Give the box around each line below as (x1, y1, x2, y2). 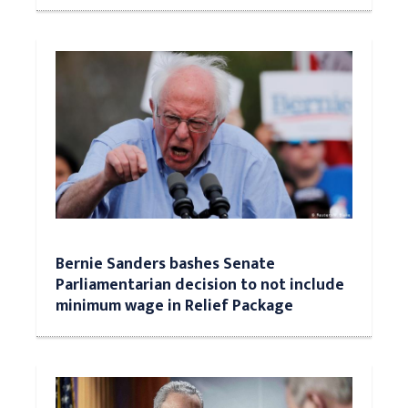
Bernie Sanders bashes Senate (56, 250, 275, 277)
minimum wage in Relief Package (56, 292, 293, 319)
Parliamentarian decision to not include (56, 271, 344, 298)
